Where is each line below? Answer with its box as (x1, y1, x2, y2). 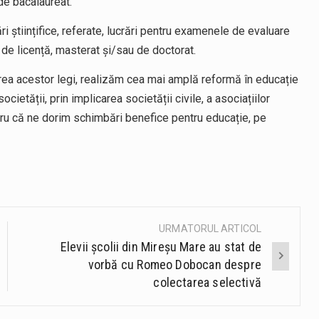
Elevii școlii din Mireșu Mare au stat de (60, 239, 261, 255)
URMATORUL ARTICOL (159, 223, 261, 235)
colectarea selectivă (153, 275, 261, 291)
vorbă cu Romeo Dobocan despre (88, 257, 261, 273)
